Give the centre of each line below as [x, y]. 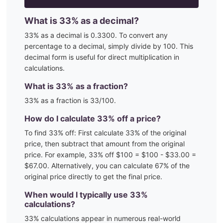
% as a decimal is [62, 35]
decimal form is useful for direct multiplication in [102, 57]
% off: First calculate [92, 133]
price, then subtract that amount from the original [105, 144]
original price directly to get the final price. [93, 176]
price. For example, [56, 155]
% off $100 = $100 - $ [134, 155]
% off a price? [134, 118]
